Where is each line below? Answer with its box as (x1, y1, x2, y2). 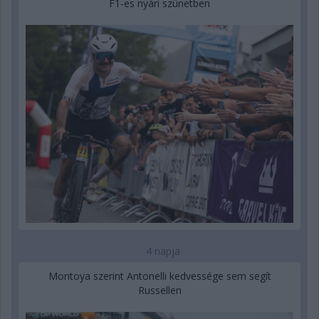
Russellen (137, 283, 182, 297)
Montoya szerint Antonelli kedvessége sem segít (48, 268, 271, 283)
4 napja (146, 244, 180, 258)
